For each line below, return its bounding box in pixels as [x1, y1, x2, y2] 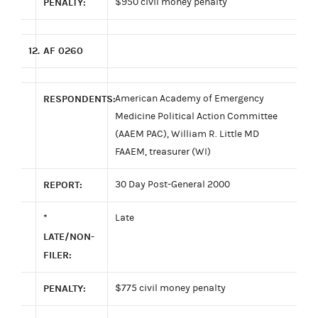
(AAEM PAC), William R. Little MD [115, 128, 259, 140]
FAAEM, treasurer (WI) [115, 146, 211, 158]
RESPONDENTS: [43, 92, 116, 105]
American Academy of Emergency [115, 92, 264, 104]
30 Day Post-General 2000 [115, 178, 230, 190]
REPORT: [43, 178, 82, 191]
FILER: [43, 248, 72, 261]
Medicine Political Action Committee [115, 110, 278, 122]
